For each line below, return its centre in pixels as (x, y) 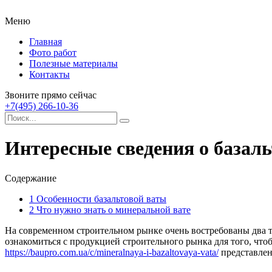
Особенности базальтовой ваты (100, 199)
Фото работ (53, 53)
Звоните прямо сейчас (51, 95)
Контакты (49, 74)
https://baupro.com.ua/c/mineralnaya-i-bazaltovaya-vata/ (112, 252)
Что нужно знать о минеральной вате (112, 209)
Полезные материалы (73, 63)
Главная (46, 42)
